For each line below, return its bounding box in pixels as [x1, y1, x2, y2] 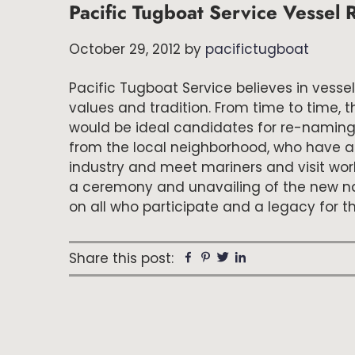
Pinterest [212, 249, 260, 269]
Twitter [229, 249, 265, 269]
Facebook [194, 249, 248, 269]
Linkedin [246, 249, 294, 269]
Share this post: [69, 249, 174, 268]
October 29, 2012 [69, 40, 181, 59]
